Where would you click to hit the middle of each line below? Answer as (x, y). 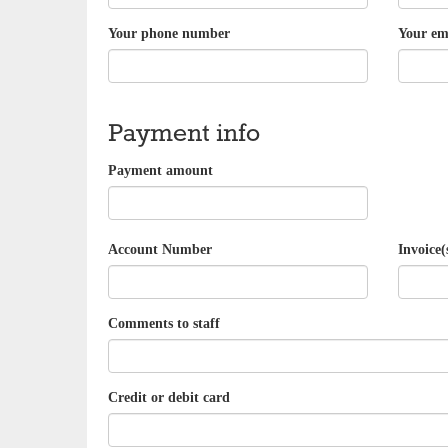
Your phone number (169, 33)
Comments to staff (164, 323)
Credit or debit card (169, 397)
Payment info (184, 133)
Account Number (160, 249)
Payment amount (160, 170)
